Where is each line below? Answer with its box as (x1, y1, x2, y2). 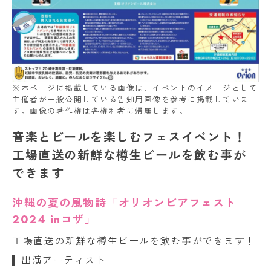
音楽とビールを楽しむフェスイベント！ (12, 128, 246, 146)
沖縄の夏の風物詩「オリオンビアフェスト (12, 195, 237, 211)
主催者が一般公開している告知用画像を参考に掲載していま (12, 93, 249, 105)
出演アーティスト (21, 253, 106, 267)
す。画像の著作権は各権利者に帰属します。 (12, 105, 188, 117)
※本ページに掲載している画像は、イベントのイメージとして (12, 82, 258, 94)
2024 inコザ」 (12, 211, 96, 227)
